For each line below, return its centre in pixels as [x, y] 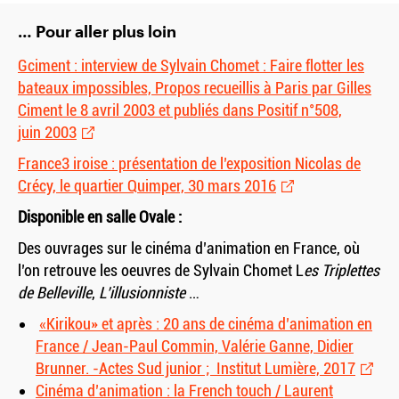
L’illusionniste [140, 293]
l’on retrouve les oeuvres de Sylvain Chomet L [161, 271]
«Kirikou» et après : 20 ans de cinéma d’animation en [206, 324]
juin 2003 [47, 133]
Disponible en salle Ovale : [100, 217]
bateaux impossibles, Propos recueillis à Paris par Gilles [195, 88]
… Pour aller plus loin [97, 32]
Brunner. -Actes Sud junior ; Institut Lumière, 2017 [195, 369]
